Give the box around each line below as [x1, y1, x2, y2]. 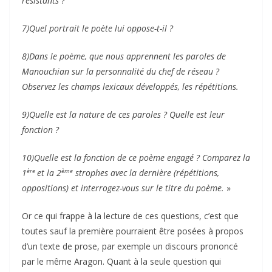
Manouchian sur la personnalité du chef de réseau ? [22, 65, 219, 77]
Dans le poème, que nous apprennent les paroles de [29, 50, 226, 62]
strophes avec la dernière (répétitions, [73, 166, 219, 178]
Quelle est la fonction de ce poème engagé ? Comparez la [34, 151, 250, 163]
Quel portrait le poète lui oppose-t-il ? [29, 22, 173, 34]
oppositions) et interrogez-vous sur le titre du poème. [22, 182, 224, 194]
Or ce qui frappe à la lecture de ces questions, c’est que [22, 209, 239, 222]
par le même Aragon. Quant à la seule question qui [22, 255, 221, 267]
